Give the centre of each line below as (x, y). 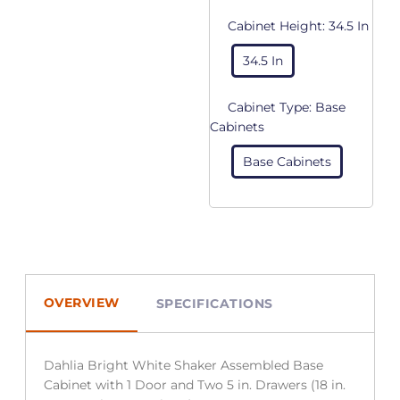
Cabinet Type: (271, 107)
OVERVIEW (81, 303)
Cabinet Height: (278, 25)
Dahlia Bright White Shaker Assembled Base (183, 365)
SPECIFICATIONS (214, 303)
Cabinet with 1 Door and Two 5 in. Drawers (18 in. (194, 384)
